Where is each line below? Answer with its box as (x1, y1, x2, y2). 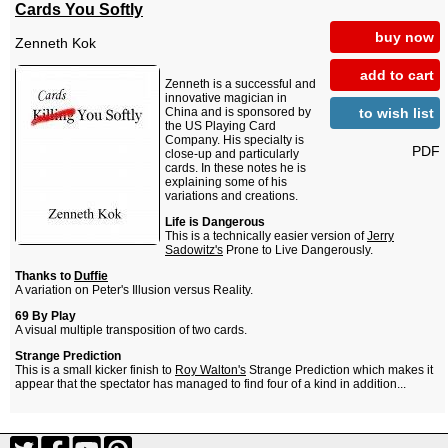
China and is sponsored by (165, 105, 311, 120)
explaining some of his (165, 175, 287, 190)
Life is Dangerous (165, 215, 265, 230)
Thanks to (15, 269, 74, 284)
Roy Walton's (175, 363, 246, 378)
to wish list (358, 104, 434, 121)
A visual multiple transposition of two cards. (15, 323, 247, 338)
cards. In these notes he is (165, 161, 306, 176)
